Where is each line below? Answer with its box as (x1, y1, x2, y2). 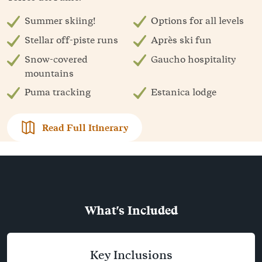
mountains (25, 66, 74, 81)
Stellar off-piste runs (25, 33, 118, 47)
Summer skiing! (25, 13, 95, 28)
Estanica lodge (151, 85, 216, 99)
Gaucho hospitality (151, 52, 236, 67)
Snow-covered (25, 52, 88, 67)
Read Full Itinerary (42, 120, 128, 135)
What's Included (84, 201, 178, 220)
